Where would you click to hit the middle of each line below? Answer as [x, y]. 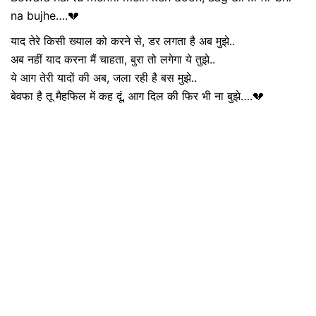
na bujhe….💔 [45, 16]
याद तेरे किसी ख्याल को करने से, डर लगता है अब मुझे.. [123, 41]
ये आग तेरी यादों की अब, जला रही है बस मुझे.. [104, 78]
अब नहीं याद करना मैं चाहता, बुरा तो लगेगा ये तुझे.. [113, 59]
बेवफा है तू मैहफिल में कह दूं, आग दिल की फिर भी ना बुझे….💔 [137, 96]
